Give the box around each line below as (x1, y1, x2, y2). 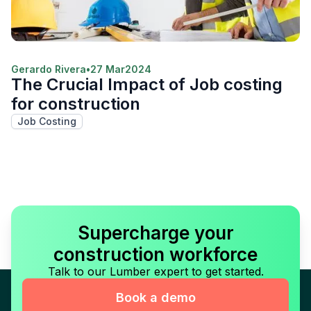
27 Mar (90, 62, 125, 75)
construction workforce (53, 243, 258, 265)
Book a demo (115, 289, 196, 305)
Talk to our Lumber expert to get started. (47, 264, 264, 278)
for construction (11, 93, 140, 114)
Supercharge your (77, 221, 234, 244)
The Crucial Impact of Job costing (11, 74, 283, 94)
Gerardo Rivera (11, 62, 86, 75)
